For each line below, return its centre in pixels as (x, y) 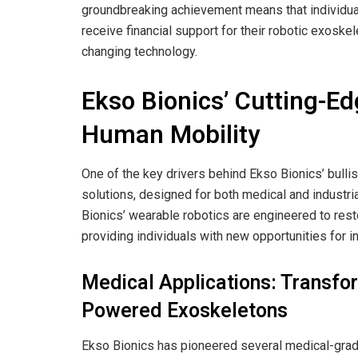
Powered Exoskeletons (185, 312)
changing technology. (139, 51)
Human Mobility (171, 135)
